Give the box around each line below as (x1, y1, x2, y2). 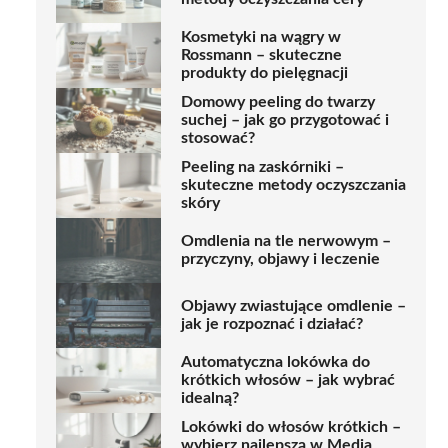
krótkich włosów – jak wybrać (181, 372, 395, 389)
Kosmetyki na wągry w (181, 29, 341, 46)
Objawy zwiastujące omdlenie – (181, 298, 406, 315)
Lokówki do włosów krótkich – (181, 419, 401, 436)
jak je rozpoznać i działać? (181, 316, 363, 333)
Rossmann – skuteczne (181, 47, 342, 64)
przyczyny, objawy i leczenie (181, 251, 380, 268)
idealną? (181, 390, 239, 407)
